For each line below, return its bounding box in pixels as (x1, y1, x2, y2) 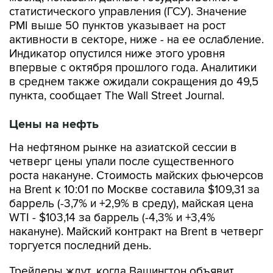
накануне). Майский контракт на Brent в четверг (9, 225, 263, 239)
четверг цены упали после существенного (9, 155, 234, 169)
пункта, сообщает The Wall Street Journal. (9, 89, 224, 103)
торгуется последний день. (9, 239, 151, 253)
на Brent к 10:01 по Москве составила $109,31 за (9, 183, 260, 197)
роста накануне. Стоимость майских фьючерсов (9, 169, 264, 183)
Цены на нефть (9, 117, 99, 132)
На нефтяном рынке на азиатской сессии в (9, 141, 237, 155)
